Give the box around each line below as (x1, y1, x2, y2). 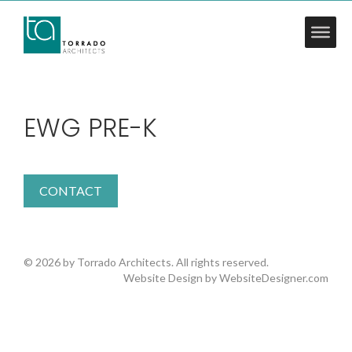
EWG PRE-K (24, 110, 157, 145)
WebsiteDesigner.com (219, 271, 328, 284)
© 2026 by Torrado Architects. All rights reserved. (24, 255, 269, 269)
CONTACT (39, 183, 102, 198)
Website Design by (123, 271, 219, 284)
